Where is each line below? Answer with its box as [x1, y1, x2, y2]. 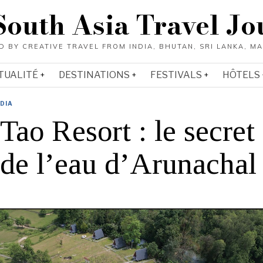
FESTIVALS [150, 69, 202, 80]
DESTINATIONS [59, 69, 130, 80]
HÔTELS [222, 69, 260, 80]
